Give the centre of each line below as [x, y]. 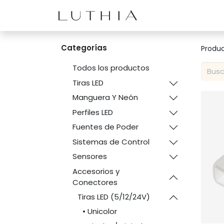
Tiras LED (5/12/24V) [113, 196]
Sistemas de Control [111, 141]
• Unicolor [99, 211]
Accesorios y [96, 171]
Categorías [84, 48]
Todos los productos [111, 68]
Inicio [165, 15]
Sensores [89, 156]
